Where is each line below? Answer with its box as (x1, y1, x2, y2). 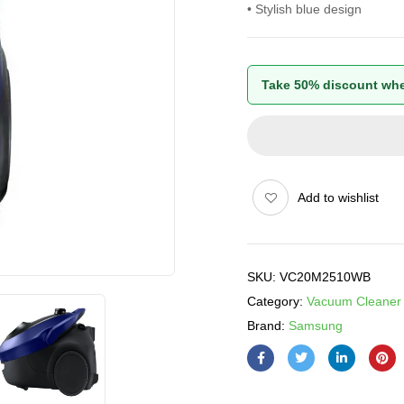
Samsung (289, 318, 343, 333)
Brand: (247, 318, 289, 333)
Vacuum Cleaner (307, 294, 401, 308)
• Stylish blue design (247, 2, 362, 16)
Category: (247, 294, 307, 308)
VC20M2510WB (280, 270, 371, 284)
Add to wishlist (298, 190, 379, 205)
